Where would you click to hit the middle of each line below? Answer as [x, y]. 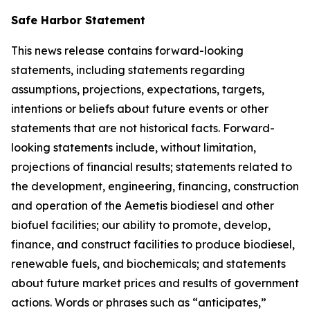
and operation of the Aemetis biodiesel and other [143, 206]
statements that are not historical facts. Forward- [143, 128]
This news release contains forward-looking [127, 51]
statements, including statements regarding [128, 70]
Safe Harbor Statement [78, 20]
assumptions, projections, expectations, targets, [138, 89]
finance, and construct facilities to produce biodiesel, [153, 244]
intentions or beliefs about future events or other [140, 109]
